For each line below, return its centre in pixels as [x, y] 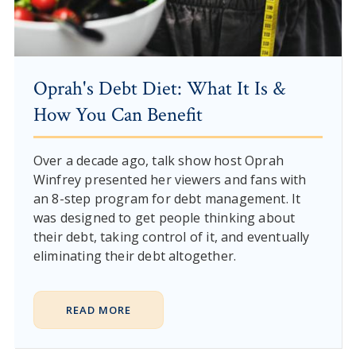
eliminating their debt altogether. [135, 256]
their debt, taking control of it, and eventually [171, 237]
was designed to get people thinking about [164, 218]
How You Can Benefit [118, 115]
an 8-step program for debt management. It [167, 199]
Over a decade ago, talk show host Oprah [158, 161]
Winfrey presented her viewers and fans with [170, 180]
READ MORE [98, 310]
